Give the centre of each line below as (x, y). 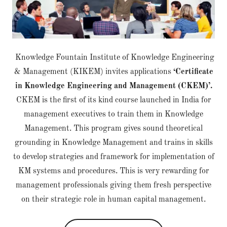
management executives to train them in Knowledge (113, 115)
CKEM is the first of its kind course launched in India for (113, 100)
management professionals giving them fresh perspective (113, 185)
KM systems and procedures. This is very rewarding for (113, 171)
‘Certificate (193, 72)
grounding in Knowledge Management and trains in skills (113, 143)
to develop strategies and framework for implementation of (113, 157)
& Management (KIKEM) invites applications (93, 72)
